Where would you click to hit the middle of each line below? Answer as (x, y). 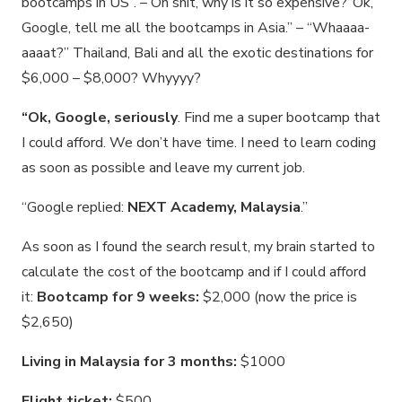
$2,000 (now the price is (278, 297)
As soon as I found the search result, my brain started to (198, 247)
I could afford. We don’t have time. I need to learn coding (199, 143)
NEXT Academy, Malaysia (214, 208)
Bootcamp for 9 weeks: (118, 297)
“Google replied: (74, 208)
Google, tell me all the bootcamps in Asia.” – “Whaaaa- (196, 28)
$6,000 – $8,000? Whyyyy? (111, 79)
